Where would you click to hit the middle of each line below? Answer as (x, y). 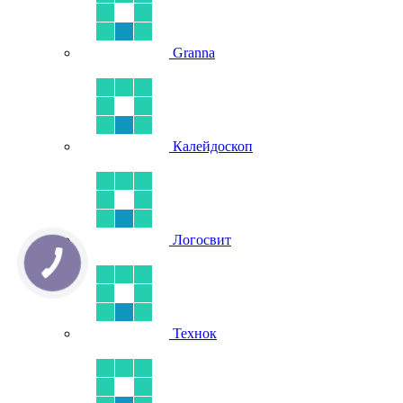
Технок (195, 333)
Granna (194, 53)
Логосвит (202, 240)
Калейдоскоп (213, 146)
